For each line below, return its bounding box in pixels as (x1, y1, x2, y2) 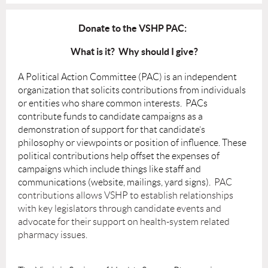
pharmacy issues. (18, 229, 87, 240)
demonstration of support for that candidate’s (18, 124, 205, 135)
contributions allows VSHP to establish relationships (18, 190, 233, 200)
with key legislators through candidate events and (18, 203, 221, 214)
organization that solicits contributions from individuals (18, 84, 246, 95)
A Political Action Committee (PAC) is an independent (18, 71, 237, 82)
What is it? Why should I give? (70, 45, 198, 57)
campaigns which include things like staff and (18, 163, 201, 174)
